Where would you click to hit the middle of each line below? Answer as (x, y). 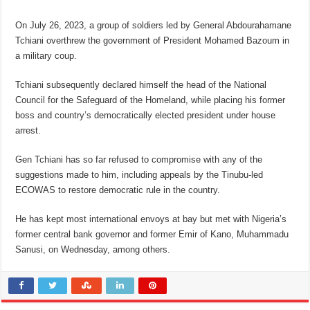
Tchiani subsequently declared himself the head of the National (141, 85)
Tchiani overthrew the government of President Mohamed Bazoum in (153, 41)
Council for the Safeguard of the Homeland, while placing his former (151, 100)
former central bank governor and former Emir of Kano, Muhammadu (152, 235)
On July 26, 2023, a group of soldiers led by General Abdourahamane (154, 26)
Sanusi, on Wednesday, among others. (93, 250)
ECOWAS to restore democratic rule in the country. (118, 190)
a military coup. (46, 56)
